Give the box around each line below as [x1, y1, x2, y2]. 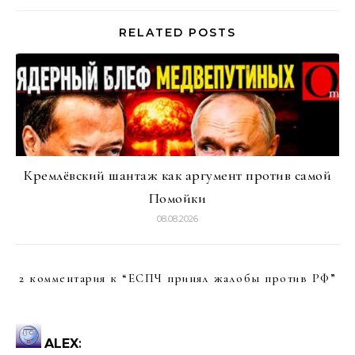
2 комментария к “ [19, 271, 128, 285]
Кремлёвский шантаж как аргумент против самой [24, 166, 331, 184]
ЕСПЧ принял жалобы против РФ [128, 271, 330, 285]
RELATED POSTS [119, 25, 236, 40]
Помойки [148, 189, 207, 207]
